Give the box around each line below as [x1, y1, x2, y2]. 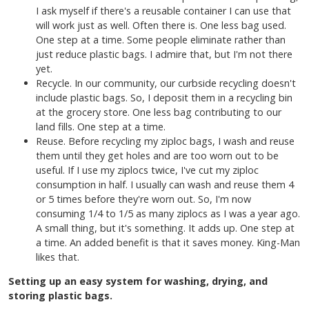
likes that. [36, 250, 79, 263]
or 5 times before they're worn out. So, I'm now [36, 192, 251, 206]
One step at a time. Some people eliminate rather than [36, 32, 286, 46]
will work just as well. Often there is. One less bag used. [36, 18, 286, 32]
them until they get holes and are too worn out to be [36, 148, 279, 162]
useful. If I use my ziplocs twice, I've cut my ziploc [36, 163, 259, 177]
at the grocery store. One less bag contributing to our [36, 105, 281, 119]
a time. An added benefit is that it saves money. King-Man [36, 235, 300, 249]
